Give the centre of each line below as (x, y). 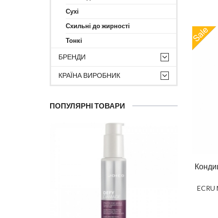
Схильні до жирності (98, 26)
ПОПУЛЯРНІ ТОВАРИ (87, 106)
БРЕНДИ (72, 57)
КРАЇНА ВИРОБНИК (89, 75)
